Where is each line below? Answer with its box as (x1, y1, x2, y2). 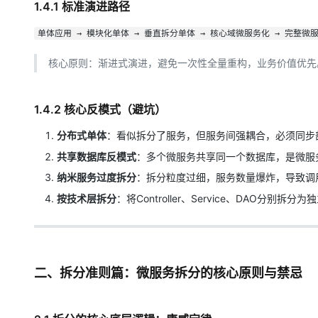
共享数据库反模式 (57, 150, 136, 163)
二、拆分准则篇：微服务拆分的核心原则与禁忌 (34, 265, 302, 280)
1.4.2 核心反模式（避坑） (34, 102, 166, 116)
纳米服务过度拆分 (57, 171, 136, 183)
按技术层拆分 (57, 192, 116, 204)
